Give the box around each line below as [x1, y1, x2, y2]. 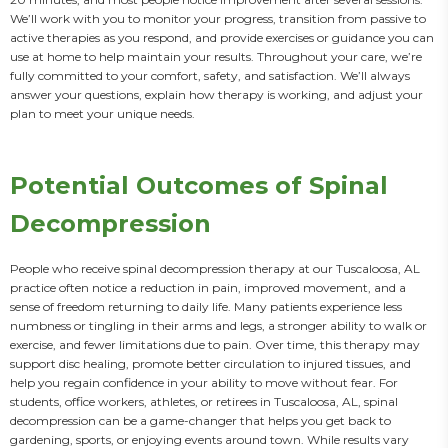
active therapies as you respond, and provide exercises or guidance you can [10, 30, 434, 45]
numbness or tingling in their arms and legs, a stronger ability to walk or [10, 318, 427, 333]
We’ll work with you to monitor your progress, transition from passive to [10, 11, 426, 26]
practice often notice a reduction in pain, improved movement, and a [10, 280, 406, 295]
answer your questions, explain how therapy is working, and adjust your [10, 87, 423, 102]
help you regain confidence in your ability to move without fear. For [10, 375, 398, 390]
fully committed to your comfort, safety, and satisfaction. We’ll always [10, 68, 410, 83]
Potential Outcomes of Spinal [10, 171, 388, 200]
